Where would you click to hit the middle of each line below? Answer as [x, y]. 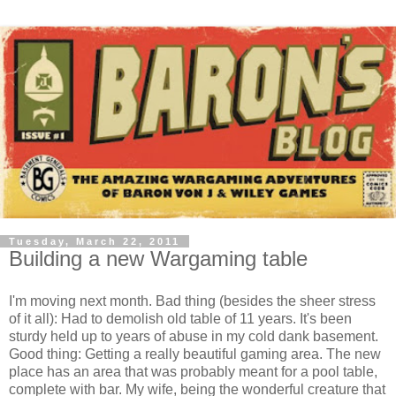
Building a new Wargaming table [158, 259]
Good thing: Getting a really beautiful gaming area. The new [195, 354]
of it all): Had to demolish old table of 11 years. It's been [180, 319]
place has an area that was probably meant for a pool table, [193, 372]
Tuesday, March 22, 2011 [95, 242]
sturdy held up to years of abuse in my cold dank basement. [194, 337]
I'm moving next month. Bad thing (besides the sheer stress [192, 301]
